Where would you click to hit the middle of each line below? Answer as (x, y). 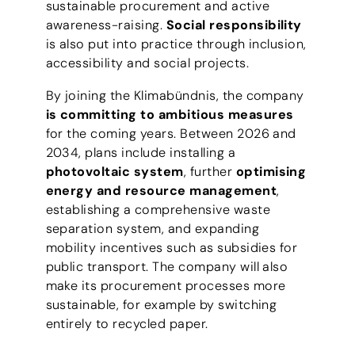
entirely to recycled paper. (127, 323)
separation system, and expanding (153, 228)
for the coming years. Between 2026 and (171, 133)
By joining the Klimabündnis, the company (175, 95)
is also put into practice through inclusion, (176, 44)
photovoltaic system (115, 171)
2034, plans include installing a (141, 152)
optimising (271, 171)
